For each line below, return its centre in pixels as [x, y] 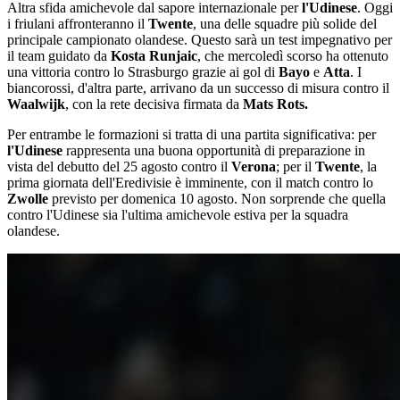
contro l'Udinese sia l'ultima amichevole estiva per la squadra [178, 214]
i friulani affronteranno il [78, 23]
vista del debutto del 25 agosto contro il [119, 166]
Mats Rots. [275, 104]
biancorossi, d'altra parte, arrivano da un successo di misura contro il [198, 87]
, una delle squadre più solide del [285, 23]
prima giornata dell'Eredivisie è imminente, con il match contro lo [190, 182]
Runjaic [173, 55]
